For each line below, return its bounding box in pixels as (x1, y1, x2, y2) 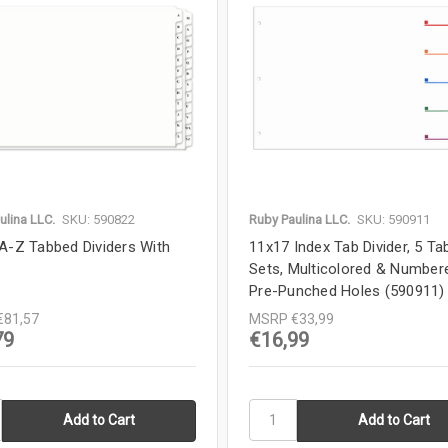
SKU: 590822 (61, 212, 135, 228)
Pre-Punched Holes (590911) (249, 282, 445, 301)
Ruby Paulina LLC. (249, 212, 351, 228)
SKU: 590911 (357, 212, 431, 228)
